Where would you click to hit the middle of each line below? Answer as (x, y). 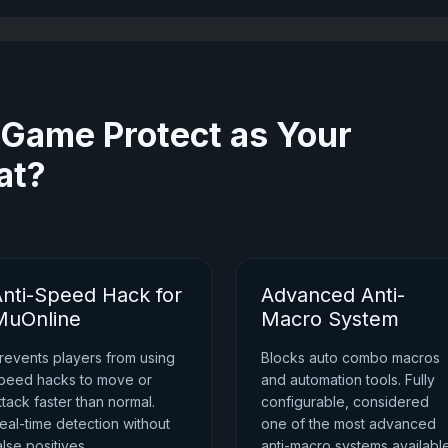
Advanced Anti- (333, 294)
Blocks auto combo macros (350, 357)
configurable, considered (345, 401)
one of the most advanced (348, 423)
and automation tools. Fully (348, 379)
